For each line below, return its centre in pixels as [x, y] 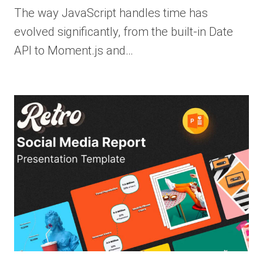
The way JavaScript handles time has [111, 13]
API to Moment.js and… [74, 50]
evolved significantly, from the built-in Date [124, 31]
